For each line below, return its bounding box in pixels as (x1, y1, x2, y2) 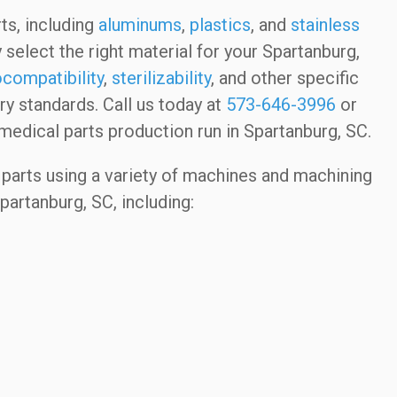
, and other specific (210, 66, 359, 89)
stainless (290, 13, 360, 35)
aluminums (97, 13, 182, 35)
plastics (189, 13, 251, 35)
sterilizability (111, 66, 211, 89)
